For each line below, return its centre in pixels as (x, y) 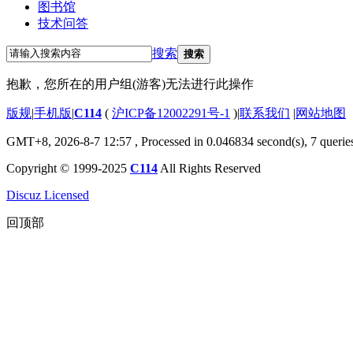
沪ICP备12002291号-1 (171, 113)
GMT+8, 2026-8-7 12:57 (69, 141)
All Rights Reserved (209, 168)
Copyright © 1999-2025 (68, 168)
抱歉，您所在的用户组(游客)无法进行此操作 (130, 84)
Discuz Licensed (48, 195)
